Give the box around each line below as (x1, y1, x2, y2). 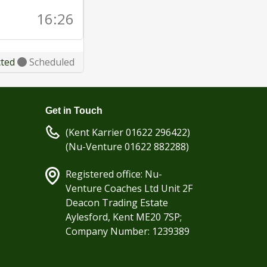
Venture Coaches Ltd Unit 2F (66, 182, 193, 195)
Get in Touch (45, 105, 103, 116)
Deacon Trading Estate (66, 196, 168, 209)
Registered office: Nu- (66, 167, 162, 181)
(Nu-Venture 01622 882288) (66, 140, 189, 153)
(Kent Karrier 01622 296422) (66, 126, 190, 139)
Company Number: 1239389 (66, 225, 190, 238)
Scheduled (27, 55, 74, 69)
